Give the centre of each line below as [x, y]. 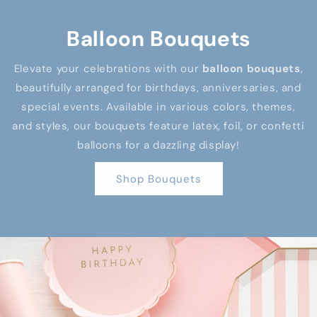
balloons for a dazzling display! [158, 145]
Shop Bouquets [158, 179]
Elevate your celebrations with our [108, 69]
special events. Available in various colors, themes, [158, 107]
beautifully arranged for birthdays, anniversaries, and [158, 88]
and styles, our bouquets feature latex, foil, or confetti [158, 126]
